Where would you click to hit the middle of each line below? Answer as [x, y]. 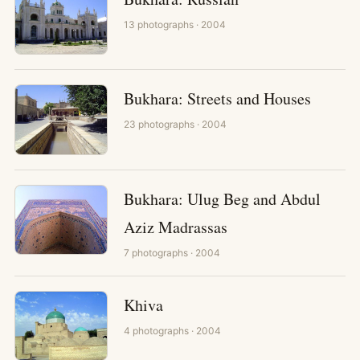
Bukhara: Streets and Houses [217, 98]
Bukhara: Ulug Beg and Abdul [222, 198]
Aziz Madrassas [176, 227]
